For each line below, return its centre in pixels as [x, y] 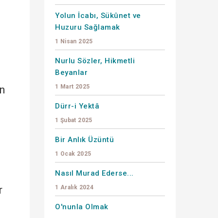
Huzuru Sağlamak [88, 27]
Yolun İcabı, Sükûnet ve [98, 15]
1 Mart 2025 [73, 86]
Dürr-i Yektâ [77, 106]
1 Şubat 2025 [74, 120]
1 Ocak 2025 [73, 154]
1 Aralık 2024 [74, 187]
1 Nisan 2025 [74, 41]
